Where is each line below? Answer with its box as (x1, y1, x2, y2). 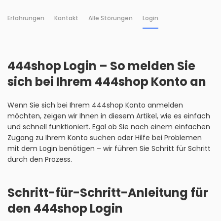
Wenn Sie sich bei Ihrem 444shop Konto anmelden (7, 100, 183, 110)
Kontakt (54, 14, 78, 22)
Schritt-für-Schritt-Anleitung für (7, 184, 208, 201)
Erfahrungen (7, 14, 44, 22)
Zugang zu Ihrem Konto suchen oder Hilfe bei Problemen (7, 133, 202, 143)
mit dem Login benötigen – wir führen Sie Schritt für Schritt (7, 144, 211, 153)
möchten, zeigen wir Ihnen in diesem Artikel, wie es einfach (7, 111, 210, 121)
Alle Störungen (88, 14, 133, 22)
